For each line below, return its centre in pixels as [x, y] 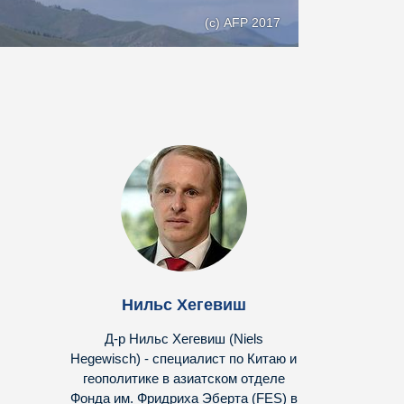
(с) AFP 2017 [243, 23]
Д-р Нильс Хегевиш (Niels [184, 339]
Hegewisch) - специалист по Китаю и [184, 359]
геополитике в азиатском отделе [184, 379]
